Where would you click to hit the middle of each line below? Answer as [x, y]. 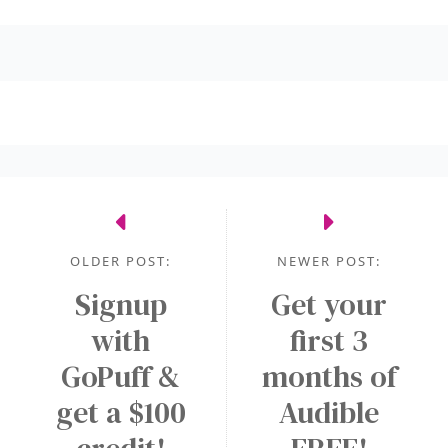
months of [329, 376]
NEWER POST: [329, 260]
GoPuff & [120, 376]
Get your [329, 304]
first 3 [329, 340]
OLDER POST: [120, 260]
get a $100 [120, 412]
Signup [120, 304]
